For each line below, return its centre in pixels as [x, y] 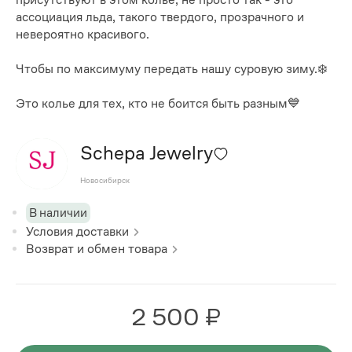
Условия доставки [78, 231]
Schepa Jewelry [146, 153]
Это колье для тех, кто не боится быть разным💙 [158, 104]
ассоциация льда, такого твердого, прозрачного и [160, 17]
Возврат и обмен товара [97, 248]
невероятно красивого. [82, 35]
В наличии [59, 212]
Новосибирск [104, 181]
